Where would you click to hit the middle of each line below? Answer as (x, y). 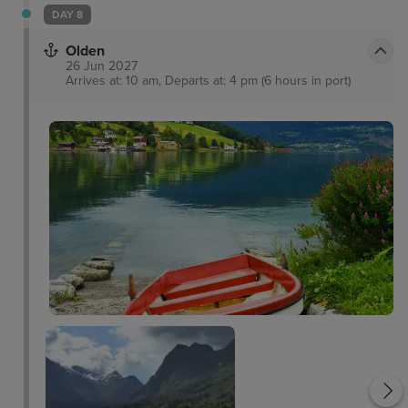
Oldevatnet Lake (310, 307)
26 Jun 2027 (102, 66)
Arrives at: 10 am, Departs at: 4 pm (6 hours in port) (208, 80)
